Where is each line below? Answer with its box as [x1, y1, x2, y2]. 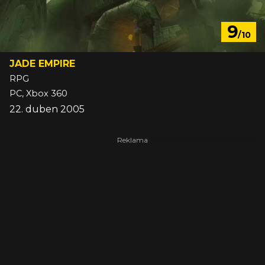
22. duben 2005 [9, 104, 85, 115]
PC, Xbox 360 [9, 88, 67, 99]
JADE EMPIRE [9, 58, 75, 70]
